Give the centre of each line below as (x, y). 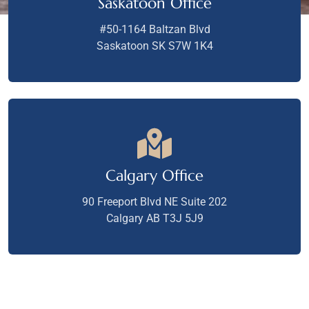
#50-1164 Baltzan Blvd (154, 30)
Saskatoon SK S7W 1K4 (154, 46)
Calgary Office (154, 176)
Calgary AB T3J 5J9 (154, 219)
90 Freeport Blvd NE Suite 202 (154, 202)
